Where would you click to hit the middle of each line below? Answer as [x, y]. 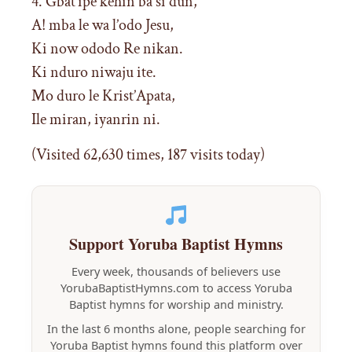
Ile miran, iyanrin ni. [96, 120]
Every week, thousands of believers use [176, 271]
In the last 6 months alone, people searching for [176, 329]
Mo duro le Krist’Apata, [103, 96]
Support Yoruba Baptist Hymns [176, 244]
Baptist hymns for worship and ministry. [176, 304]
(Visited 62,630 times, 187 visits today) [148, 154]
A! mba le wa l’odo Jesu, [103, 26]
